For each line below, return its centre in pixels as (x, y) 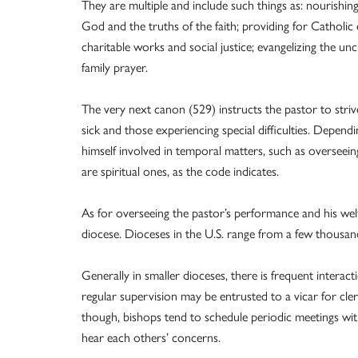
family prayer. (115, 67)
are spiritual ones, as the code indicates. (180, 171)
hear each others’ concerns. (151, 337)
